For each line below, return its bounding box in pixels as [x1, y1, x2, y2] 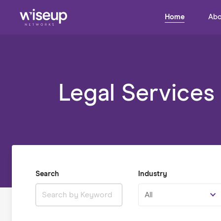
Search [36, 170, 59, 178]
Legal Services [58, 82, 215, 106]
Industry [138, 170, 167, 178]
